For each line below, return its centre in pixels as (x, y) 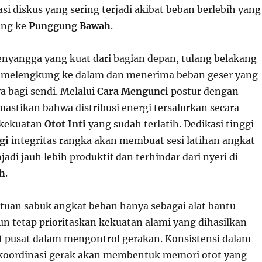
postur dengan (203, 91)
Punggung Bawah (69, 26)
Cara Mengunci (132, 91)
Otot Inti (65, 124)
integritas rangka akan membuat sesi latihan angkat (132, 140)
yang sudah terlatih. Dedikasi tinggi (170, 124)
